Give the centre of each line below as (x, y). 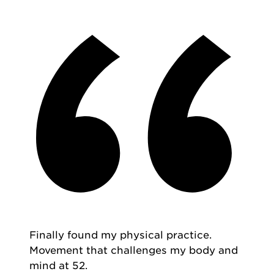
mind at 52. (58, 265)
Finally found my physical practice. (120, 235)
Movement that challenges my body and (134, 250)
